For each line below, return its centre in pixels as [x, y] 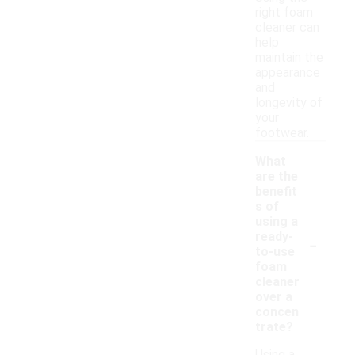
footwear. [282, 133]
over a [274, 297]
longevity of [289, 103]
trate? [274, 327]
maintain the [289, 58]
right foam [284, 13]
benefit [276, 192]
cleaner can [287, 28]
